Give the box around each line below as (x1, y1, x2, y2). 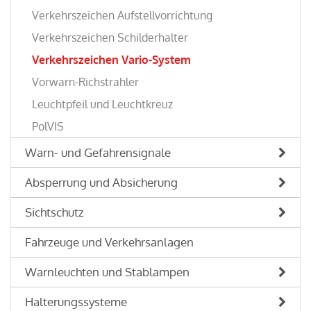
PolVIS (32, 119, 64, 133)
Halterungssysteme (25, 294, 127, 309)
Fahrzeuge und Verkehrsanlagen (25, 235, 194, 249)
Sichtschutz (25, 205, 84, 219)
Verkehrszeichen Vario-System (32, 53, 191, 67)
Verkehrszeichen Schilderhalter (32, 31, 188, 44)
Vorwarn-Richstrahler (32, 75, 139, 89)
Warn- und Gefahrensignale (25, 145, 171, 160)
